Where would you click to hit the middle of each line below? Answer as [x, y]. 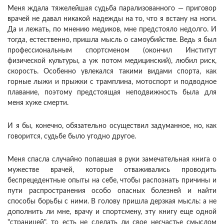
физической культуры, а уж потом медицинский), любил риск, [112, 61]
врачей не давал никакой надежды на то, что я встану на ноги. [112, 19]
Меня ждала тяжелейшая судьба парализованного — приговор [112, 9]
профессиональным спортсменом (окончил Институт [112, 51]
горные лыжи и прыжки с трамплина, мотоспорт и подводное [112, 82]
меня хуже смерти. [38, 103]
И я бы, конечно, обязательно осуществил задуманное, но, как [112, 126]
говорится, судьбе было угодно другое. [72, 137]
